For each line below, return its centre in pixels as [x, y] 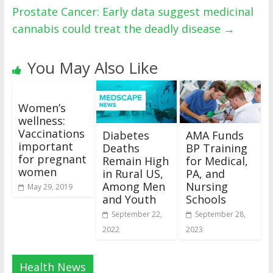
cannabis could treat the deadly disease [118, 29]
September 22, [136, 214]
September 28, [221, 214]
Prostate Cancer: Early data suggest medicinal [133, 12]
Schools [206, 200]
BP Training [217, 148]
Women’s [42, 108]
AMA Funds [215, 136]
